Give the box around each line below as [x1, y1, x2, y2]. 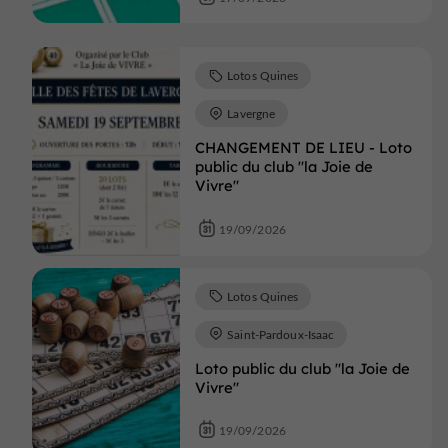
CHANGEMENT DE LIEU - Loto [194, 138, 412, 158]
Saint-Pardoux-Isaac [227, 325, 335, 342]
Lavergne [227, 105, 276, 122]
